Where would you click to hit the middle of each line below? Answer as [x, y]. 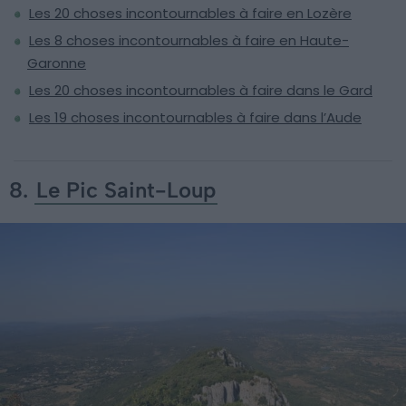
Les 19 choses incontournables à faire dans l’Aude [195, 117]
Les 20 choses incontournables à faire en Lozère [190, 13]
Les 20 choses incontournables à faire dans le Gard [201, 90]
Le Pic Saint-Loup [126, 189]
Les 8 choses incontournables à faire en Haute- [189, 40]
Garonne [57, 63]
